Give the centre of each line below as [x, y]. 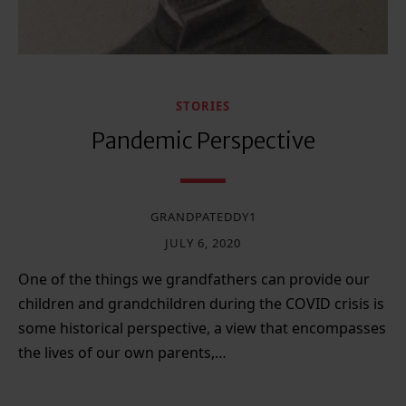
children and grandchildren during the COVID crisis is [201, 304]
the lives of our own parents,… [122, 353]
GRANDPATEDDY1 [203, 217]
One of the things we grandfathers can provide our [194, 280]
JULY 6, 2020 [203, 243]
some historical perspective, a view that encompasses [202, 329]
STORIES [203, 106]
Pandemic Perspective [203, 141]
